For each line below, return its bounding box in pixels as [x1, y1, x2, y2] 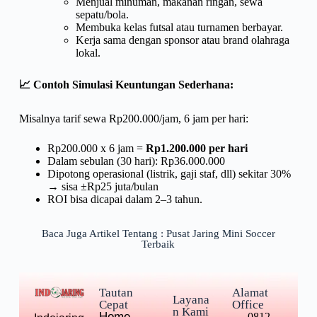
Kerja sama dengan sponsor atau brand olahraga [75, 33, 289, 46]
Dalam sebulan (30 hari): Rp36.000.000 [47, 154, 225, 167]
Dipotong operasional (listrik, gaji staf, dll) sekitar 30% [47, 167, 291, 180]
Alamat [231, 285, 268, 299]
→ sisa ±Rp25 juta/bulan [47, 180, 158, 192]
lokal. [75, 46, 100, 59]
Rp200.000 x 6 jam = [47, 142, 146, 154]
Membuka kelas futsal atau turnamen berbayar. [75, 21, 283, 33]
